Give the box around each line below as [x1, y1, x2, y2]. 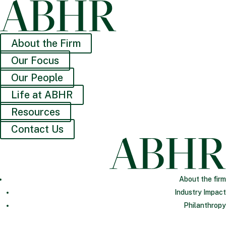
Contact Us [11, 123, 64, 135]
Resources [11, 106, 60, 118]
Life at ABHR [11, 89, 73, 101]
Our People [11, 72, 63, 84]
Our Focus [11, 54, 59, 67]
